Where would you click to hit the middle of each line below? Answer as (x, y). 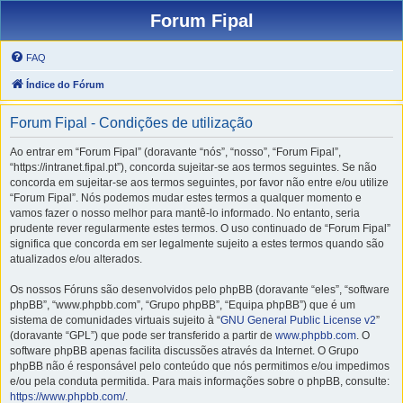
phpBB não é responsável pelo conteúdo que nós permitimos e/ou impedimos (200, 366)
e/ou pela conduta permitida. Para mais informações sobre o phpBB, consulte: (200, 381)
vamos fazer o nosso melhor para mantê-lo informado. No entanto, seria (185, 213)
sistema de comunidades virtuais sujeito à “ (115, 320)
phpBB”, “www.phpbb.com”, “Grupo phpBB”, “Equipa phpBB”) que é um (183, 305)
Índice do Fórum (65, 85)
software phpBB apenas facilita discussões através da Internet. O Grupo (184, 351)
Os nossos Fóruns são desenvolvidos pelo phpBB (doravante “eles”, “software (200, 290)
